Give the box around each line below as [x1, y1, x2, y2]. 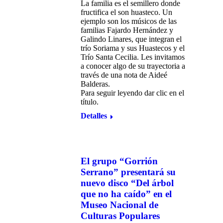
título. [81, 98, 99, 106]
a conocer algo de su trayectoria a [81, 62, 185, 70]
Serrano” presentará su [81, 167, 176, 177]
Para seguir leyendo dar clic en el [81, 89, 184, 97]
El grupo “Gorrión [81, 156, 158, 166]
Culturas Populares [81, 211, 160, 221]
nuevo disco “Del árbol [81, 178, 174, 188]
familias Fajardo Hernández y [81, 26, 173, 34]
